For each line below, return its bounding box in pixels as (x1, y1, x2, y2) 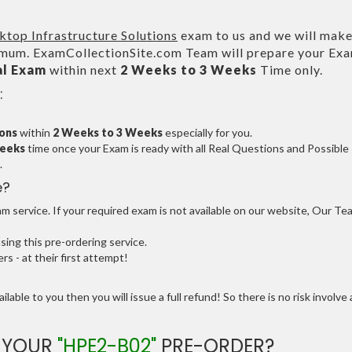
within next (46, 62, 120, 77)
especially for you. (163, 126, 252, 139)
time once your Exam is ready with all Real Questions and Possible (25, 141, 349, 155)
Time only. (257, 62, 323, 77)
